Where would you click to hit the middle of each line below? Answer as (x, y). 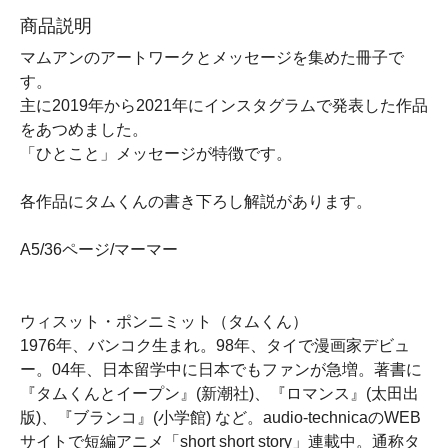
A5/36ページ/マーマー (99, 249)
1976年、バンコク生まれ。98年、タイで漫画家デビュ (215, 345)
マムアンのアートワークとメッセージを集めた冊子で (212, 57)
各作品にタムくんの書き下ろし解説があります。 (196, 201)
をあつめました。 (84, 129)
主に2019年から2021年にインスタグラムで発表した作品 (224, 105)
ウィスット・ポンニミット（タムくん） (164, 321)
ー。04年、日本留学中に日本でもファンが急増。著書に (221, 369)
